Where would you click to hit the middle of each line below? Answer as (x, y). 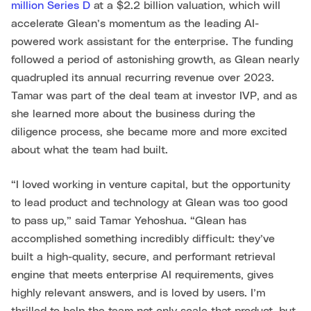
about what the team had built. (90, 150)
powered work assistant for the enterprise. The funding (152, 42)
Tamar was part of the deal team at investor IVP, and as (154, 96)
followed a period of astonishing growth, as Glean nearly (155, 60)
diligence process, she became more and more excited (149, 132)
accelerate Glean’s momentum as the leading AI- (135, 24)
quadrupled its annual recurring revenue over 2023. (143, 78)
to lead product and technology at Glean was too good (149, 203)
